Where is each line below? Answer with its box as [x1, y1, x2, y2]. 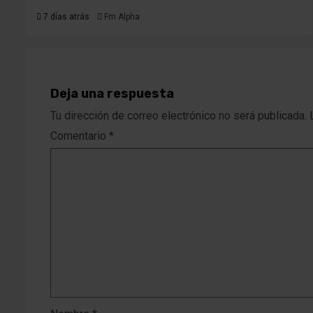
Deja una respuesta [50, 85, 174, 101]
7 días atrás [41, 11, 89, 22]
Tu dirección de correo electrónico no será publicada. [50, 108, 307, 122]
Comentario [50, 129, 109, 143]
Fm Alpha [104, 11, 140, 22]
